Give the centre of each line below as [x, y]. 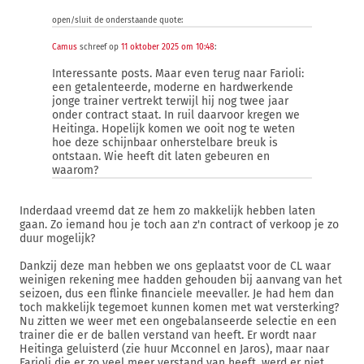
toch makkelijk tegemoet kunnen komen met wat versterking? [179, 308]
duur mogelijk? [57, 238]
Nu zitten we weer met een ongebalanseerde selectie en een [178, 321]
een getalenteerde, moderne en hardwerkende [173, 87]
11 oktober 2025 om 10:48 [168, 47]
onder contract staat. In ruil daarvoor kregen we [176, 115]
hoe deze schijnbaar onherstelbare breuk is [165, 143]
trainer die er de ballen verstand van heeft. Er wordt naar [168, 335]
